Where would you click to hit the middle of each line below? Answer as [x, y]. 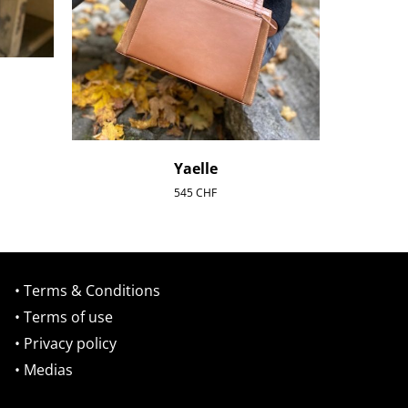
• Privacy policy [66, 344]
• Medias [44, 370]
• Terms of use [64, 317]
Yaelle [195, 169]
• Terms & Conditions [87, 291]
